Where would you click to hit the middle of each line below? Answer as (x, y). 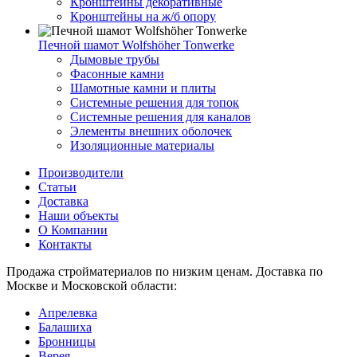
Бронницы (67, 342)
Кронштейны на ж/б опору (143, 17)
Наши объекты (78, 216)
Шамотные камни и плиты (143, 88)
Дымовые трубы (115, 60)
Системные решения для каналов (161, 117)
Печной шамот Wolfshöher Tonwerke (136, 45)
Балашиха (65, 328)
